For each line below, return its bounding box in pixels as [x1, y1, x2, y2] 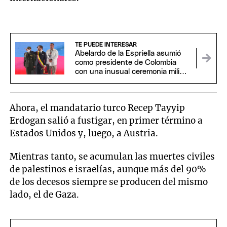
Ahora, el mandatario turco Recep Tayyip [10, 102, 185, 113]
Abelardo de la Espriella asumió [74, 50, 181, 58]
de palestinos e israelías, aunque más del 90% [10, 164, 207, 175]
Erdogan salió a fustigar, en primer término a [10, 115, 203, 126]
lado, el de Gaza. [10, 189, 82, 201]
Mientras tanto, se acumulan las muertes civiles [10, 151, 215, 163]
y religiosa [74, 77, 109, 85]
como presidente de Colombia [74, 59, 176, 67]
